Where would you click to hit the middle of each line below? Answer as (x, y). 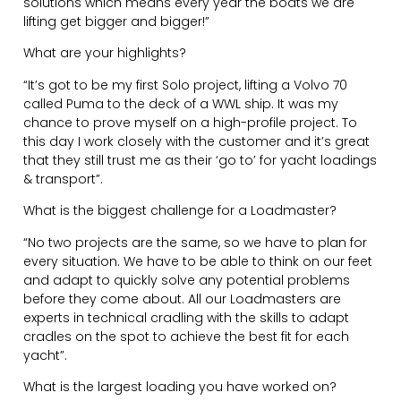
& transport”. (64, 179)
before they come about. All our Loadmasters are (183, 299)
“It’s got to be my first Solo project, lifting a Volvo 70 (186, 85)
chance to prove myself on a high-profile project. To (191, 122)
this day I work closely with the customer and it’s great (197, 141)
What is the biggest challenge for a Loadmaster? (180, 211)
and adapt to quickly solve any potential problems (187, 280)
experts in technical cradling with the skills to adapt (187, 317)
